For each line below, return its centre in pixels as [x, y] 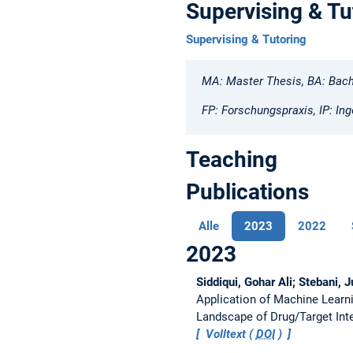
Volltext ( [229, 334]
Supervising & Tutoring [246, 39]
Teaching [232, 160]
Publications [247, 192]
